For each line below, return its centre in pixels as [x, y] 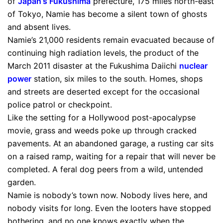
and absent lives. [39, 27]
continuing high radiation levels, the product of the [103, 53]
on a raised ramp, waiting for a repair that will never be [111, 156]
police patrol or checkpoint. [60, 105]
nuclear [193, 66]
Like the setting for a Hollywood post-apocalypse [102, 117]
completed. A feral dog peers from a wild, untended [105, 169]
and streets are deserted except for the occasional [104, 92]
